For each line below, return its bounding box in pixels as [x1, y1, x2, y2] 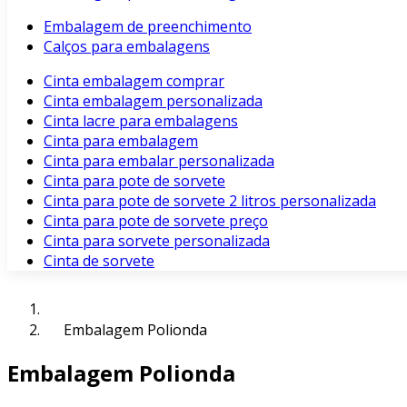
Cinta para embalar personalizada [44, 151, 274, 171]
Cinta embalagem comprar [44, 71, 224, 91]
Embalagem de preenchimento [44, 16, 252, 36]
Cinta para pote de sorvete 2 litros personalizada [44, 191, 376, 211]
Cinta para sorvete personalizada [44, 231, 270, 251]
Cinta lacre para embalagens [44, 111, 238, 131]
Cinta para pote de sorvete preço [44, 211, 268, 231]
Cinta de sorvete [44, 251, 154, 271]
